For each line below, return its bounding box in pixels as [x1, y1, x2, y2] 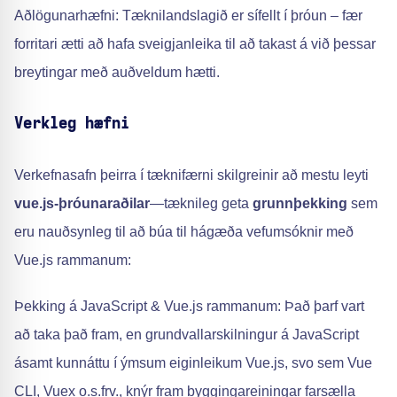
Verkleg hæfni [14, 116, 129, 132]
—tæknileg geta [150, 196, 253, 211]
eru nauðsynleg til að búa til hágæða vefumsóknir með [14, 224, 354, 239]
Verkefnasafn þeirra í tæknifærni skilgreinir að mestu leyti [14, 167, 369, 183]
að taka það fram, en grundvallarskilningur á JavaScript [14, 327, 359, 342]
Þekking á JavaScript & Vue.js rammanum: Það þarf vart [14, 299, 364, 314]
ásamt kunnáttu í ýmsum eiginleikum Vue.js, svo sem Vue [14, 355, 372, 370]
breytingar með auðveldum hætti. [14, 65, 220, 80]
